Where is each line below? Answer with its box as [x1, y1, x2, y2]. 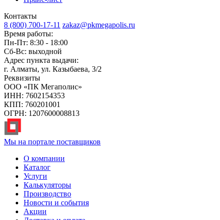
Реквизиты [4, 74, 40, 82]
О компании [24, 154, 65, 163]
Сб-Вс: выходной [4, 47, 62, 56]
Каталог [24, 163, 51, 172]
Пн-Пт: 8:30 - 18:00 [4, 38, 68, 47]
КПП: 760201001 [4, 100, 60, 109]
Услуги [24, 172, 47, 181]
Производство [24, 190, 71, 198]
